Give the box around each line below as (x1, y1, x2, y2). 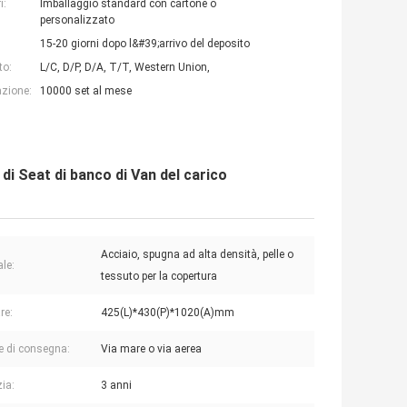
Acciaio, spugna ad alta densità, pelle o (101, 248, 293, 262)
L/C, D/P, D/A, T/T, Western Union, (40, 61, 210, 74)
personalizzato (40, 14, 114, 27)
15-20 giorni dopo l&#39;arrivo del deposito (40, 37, 250, 51)
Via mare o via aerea (101, 342, 202, 356)
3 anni (101, 379, 132, 392)
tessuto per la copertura (101, 270, 217, 283)
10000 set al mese (40, 84, 132, 98)
